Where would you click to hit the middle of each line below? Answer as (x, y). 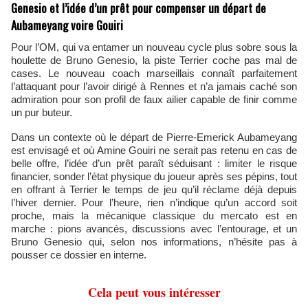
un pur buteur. (43, 112)
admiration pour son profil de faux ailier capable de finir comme (154, 99)
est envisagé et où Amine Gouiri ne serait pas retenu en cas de (154, 150)
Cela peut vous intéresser (154, 292)
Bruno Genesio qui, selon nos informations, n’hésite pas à (154, 242)
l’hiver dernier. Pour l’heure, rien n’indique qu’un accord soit (154, 202)
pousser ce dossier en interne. (79, 255)
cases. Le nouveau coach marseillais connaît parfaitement (154, 73)
